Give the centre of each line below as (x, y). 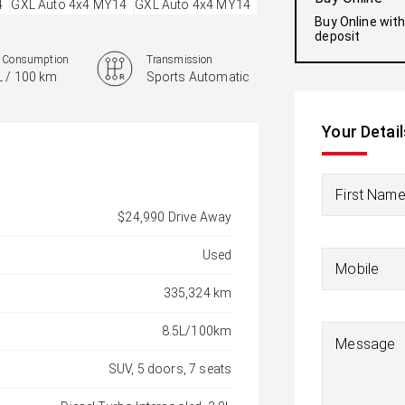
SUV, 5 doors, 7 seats (170, 369)
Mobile (358, 268)
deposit (338, 36)
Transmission (179, 59)
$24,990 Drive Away (175, 217)
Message (366, 344)
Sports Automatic (198, 76)
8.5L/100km (197, 331)
